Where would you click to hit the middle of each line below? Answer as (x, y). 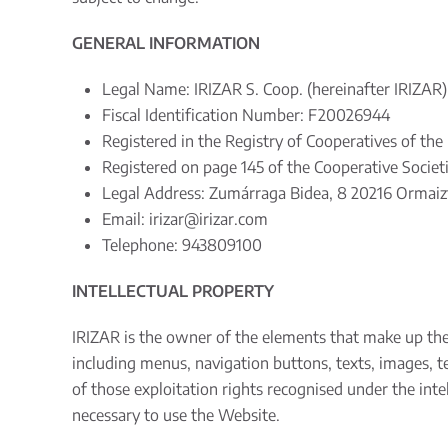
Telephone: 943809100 (182, 245)
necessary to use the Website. (176, 415)
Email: (125, 219)
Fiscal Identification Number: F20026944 (246, 115)
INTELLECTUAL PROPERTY (173, 291)
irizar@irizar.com (208, 219)
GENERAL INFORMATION (166, 43)
